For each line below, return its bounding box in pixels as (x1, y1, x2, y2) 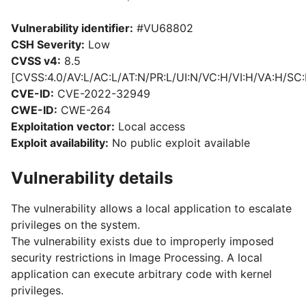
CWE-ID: (11, 103, 57, 117)
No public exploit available (109, 136, 250, 150)
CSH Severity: (11, 38, 85, 51)
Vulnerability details (11, 168, 173, 188)
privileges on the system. (11, 218, 140, 232)
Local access (115, 120, 185, 133)
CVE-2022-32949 (54, 87, 150, 100)
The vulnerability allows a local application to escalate (11, 201, 292, 215)
